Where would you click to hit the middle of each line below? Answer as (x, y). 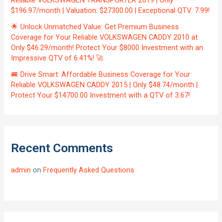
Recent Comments (62, 148)
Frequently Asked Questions (89, 170)
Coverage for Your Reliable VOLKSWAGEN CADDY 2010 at (105, 37)
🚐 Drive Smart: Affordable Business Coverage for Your (101, 75)
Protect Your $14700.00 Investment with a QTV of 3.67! (101, 95)
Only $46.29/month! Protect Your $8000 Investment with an (107, 48)
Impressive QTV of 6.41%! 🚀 (57, 58)
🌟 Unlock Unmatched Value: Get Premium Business (95, 27)
